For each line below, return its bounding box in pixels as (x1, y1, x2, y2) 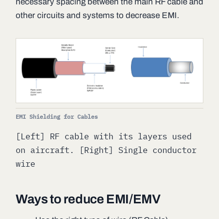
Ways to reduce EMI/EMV (16, 192, 161, 206)
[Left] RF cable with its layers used (16, 131, 192, 142)
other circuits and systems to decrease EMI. (16, 11, 179, 20)
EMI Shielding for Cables (16, 113, 98, 121)
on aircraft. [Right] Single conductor (16, 145, 197, 156)
